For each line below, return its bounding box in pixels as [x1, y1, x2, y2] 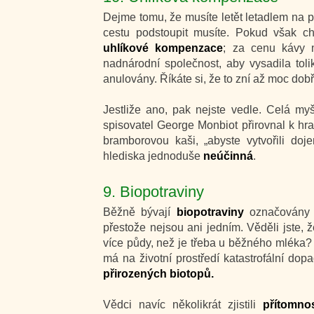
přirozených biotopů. [103, 268, 214, 280]
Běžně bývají [103, 206, 177, 218]
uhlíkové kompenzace [103, 42, 224, 54]
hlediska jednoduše [103, 150, 203, 162]
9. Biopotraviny [103, 183, 204, 200]
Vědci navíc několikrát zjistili [103, 299, 263, 310]
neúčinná [203, 150, 253, 162]
